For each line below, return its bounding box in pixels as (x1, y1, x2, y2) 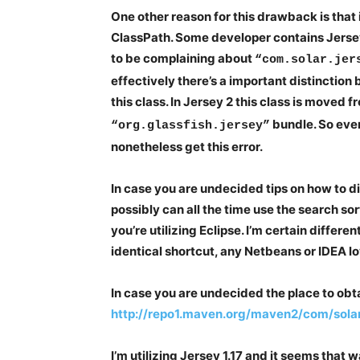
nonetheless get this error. (111, 139, 263, 155)
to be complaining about (111, 51, 255, 67)
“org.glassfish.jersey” (111, 119, 270, 133)
